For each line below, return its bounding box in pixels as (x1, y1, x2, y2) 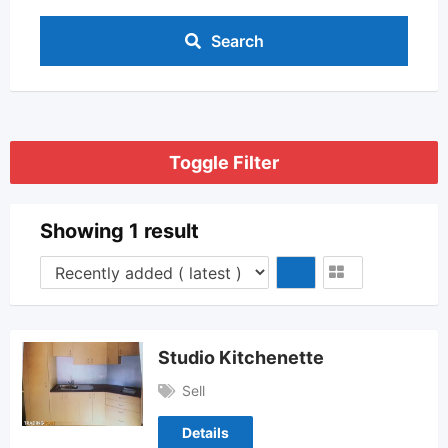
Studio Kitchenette (158, 346, 325, 368)
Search (210, 31, 264, 51)
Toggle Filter (169, 152, 279, 173)
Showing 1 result (40, 219, 199, 243)
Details (182, 423, 230, 441)
